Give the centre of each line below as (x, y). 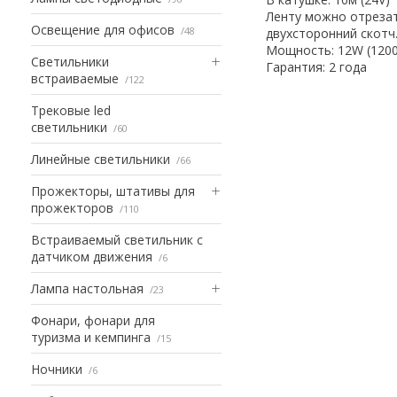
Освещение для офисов (103, 29)
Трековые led (71, 110)
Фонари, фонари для (93, 320)
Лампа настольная (87, 288)
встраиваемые (75, 78)
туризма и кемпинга (91, 337)
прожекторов (72, 207)
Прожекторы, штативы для (113, 191)
